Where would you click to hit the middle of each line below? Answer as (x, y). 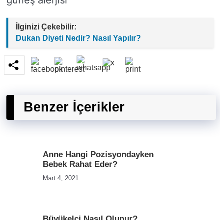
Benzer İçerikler (74, 107)
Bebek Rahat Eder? (80, 164)
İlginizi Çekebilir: (46, 27)
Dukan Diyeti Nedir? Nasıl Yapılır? (78, 38)
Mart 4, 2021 (61, 178)
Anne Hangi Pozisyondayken (98, 154)
